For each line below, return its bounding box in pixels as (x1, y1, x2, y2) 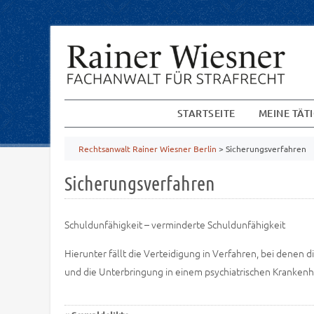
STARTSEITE (177, 107, 235, 121)
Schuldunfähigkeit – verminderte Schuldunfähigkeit (64, 217, 285, 231)
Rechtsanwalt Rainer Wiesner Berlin (78, 143, 217, 155)
